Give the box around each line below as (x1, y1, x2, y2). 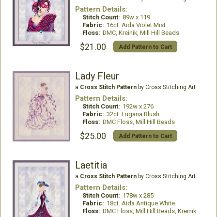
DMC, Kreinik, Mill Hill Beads (102, 29, 179, 37)
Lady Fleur (75, 70, 119, 82)
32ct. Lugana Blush (106, 110, 159, 118)
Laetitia (75, 159, 107, 171)
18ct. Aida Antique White (106, 200, 175, 207)
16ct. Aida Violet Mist (106, 21, 166, 29)
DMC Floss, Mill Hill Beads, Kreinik (102, 207, 196, 215)
